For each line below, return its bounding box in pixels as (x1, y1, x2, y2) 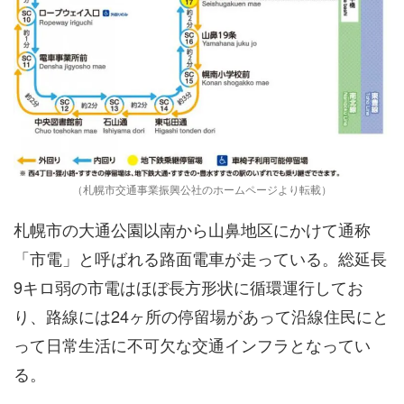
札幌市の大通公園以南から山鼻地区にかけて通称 (14, 216, 371, 241)
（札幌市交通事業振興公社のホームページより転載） (72, 180, 332, 197)
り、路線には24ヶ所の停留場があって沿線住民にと (14, 303, 389, 327)
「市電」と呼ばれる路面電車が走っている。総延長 (14, 245, 387, 270)
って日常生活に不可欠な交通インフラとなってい (14, 332, 371, 356)
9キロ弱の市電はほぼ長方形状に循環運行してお (14, 274, 363, 298)
